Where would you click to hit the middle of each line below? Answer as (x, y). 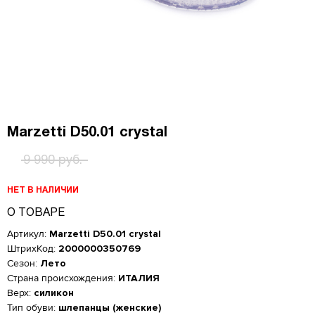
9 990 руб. (53, 161)
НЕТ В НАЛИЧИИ (43, 189)
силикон (54, 293)
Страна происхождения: (63, 278)
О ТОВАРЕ (36, 213)
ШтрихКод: (33, 249)
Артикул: (28, 234)
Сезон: (24, 264)
